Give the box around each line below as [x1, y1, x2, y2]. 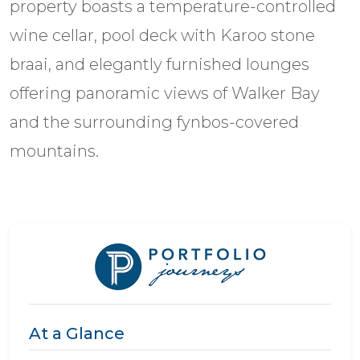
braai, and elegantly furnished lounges [10, 55, 309, 75]
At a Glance [29, 324, 125, 344]
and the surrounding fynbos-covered [10, 112, 299, 133]
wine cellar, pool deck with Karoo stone [10, 26, 315, 46]
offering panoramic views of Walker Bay [10, 84, 320, 104]
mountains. [10, 141, 99, 162]
